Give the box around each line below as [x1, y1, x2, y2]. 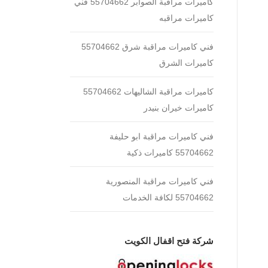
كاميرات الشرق [159, 58, 214, 68]
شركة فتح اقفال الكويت [124, 236, 214, 246]
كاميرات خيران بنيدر [144, 103, 214, 112]
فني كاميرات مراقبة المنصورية [106, 176, 214, 186]
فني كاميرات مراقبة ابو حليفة [109, 132, 214, 141]
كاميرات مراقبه [159, 13, 214, 23]
